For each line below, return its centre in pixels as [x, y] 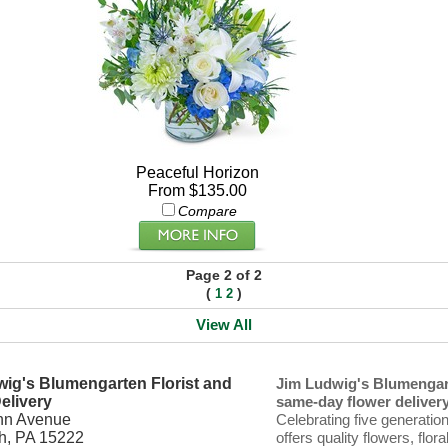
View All [223, 324]
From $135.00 [197, 190]
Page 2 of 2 [224, 275]
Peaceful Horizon [197, 172]
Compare [207, 211]
